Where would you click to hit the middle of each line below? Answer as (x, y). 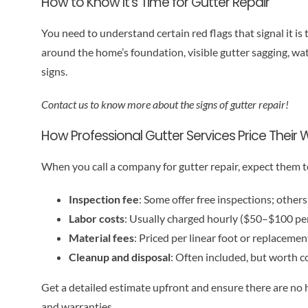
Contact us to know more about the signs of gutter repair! (165, 104)
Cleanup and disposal (119, 257)
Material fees (101, 238)
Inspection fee (103, 199)
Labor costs (96, 219)
